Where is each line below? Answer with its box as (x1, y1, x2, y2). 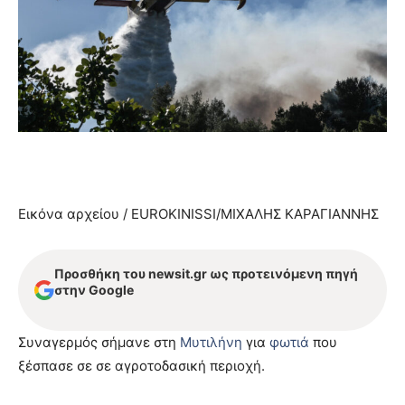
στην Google (54, 281, 134, 297)
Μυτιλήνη (180, 333, 242, 351)
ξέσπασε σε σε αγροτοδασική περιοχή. (18, 356, 265, 374)
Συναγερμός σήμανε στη (18, 333, 180, 351)
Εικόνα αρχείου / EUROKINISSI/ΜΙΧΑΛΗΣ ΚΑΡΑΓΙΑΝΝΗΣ (18, 204, 379, 222)
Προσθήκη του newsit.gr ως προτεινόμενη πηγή (54, 265, 358, 281)
